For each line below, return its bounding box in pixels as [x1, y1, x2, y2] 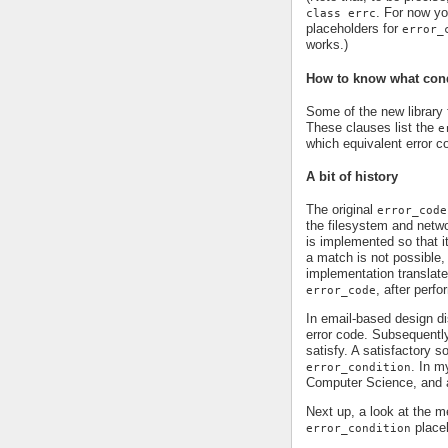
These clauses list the [306, 119, 438, 135]
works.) [306, 37, 348, 53]
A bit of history [306, 169, 398, 185]
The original [306, 202, 377, 218]
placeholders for [306, 21, 402, 37]
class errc [306, 7, 376, 20]
